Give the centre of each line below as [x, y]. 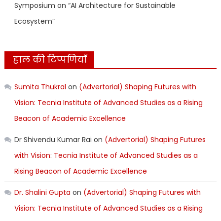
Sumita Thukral [40, 87]
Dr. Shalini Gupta [42, 193]
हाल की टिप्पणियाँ [50, 60]
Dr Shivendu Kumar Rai [53, 140]
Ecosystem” [34, 21]
